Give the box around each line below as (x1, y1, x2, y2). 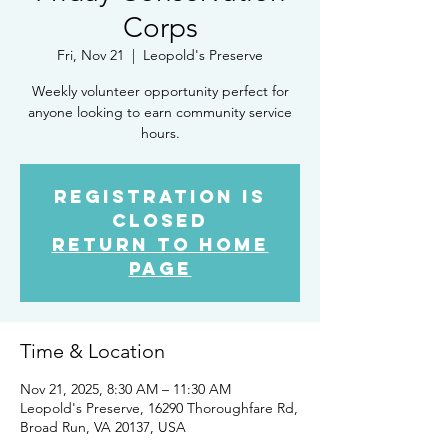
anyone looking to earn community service (28, 103, 292, 121)
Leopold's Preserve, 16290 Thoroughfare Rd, (20, 399, 298, 417)
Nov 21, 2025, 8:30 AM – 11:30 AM (20, 380, 231, 398)
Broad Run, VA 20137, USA (20, 418, 186, 436)
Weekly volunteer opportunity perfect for (31, 82, 289, 100)
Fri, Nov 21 (57, 46, 124, 64)
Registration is (54, 185, 266, 208)
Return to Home (51, 233, 269, 256)
